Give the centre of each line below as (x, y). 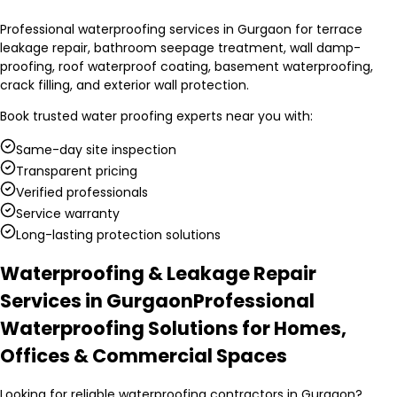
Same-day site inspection (96, 150)
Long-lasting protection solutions (118, 235)
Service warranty (68, 214)
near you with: (268, 117)
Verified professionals (82, 193)
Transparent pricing (77, 171)
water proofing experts (152, 117)
